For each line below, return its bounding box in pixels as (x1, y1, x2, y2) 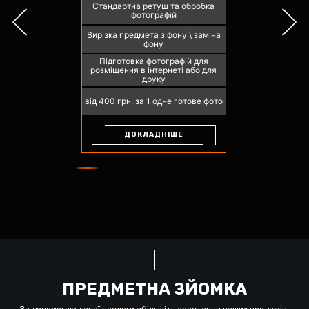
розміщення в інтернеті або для (90, 65, 217, 76)
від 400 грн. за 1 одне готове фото (84, 96, 223, 107)
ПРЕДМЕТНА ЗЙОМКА (62, 279, 247, 299)
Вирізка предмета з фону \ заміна (86, 29, 221, 40)
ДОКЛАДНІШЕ (123, 130, 183, 139)
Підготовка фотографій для (99, 56, 208, 67)
